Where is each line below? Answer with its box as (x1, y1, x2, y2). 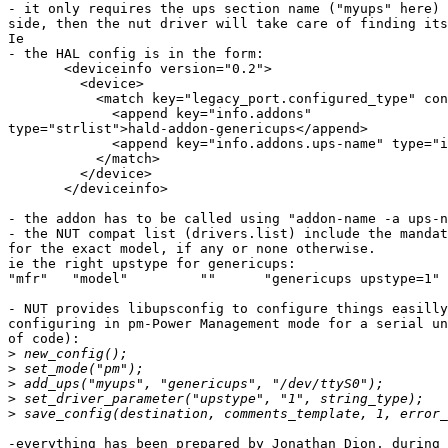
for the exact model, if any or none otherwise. (8, 241, 376, 257)
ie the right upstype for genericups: (8, 256, 296, 272)
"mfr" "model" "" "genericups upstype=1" (8, 271, 48, 287)
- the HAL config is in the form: (8, 46, 264, 62)
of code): (8, 331, 80, 347)
